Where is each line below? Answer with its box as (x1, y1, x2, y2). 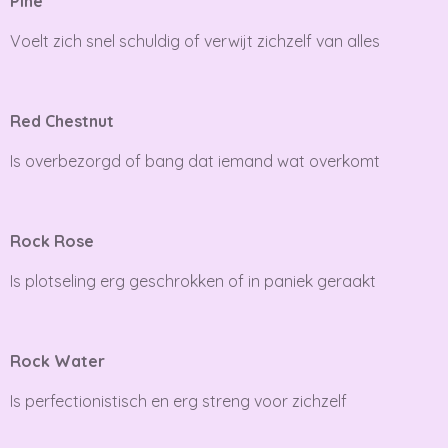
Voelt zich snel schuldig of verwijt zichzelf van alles (10, 30, 380, 51)
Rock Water (10, 350, 105, 371)
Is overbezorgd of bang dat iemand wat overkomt (10, 150, 380, 171)
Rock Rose (10, 230, 94, 251)
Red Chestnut (10, 110, 114, 131)
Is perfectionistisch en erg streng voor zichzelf (10, 390, 347, 411)
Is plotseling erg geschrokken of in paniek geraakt (10, 270, 376, 291)
